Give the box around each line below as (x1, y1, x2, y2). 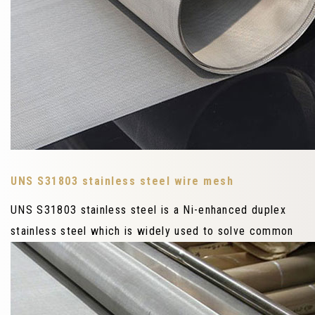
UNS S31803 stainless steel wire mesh (11, 174, 233, 188)
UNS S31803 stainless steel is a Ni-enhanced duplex (11, 203, 287, 217)
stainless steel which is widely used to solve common (11, 224, 294, 238)
